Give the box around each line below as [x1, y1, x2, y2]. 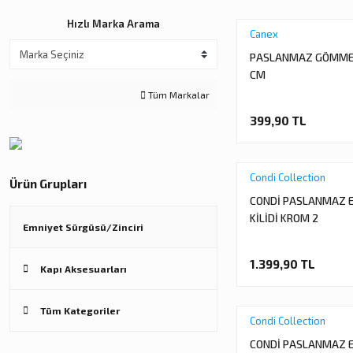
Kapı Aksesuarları [40, 263, 127, 275]
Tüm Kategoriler [40, 305, 120, 317]
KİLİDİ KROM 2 [250, 211, 318, 225]
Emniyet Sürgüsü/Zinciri [23, 221, 143, 233]
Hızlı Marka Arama [67, 17, 160, 30]
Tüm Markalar [146, 89, 210, 100]
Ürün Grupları [9, 176, 87, 191]
